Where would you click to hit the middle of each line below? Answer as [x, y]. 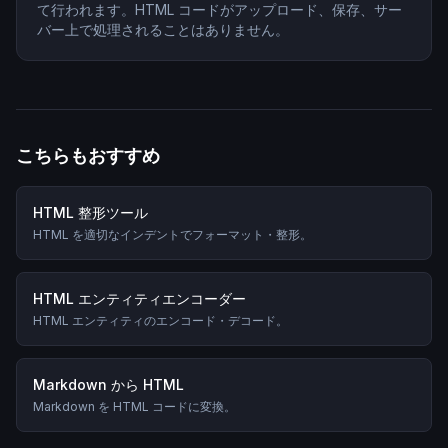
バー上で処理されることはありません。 [163, 29]
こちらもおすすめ [88, 155]
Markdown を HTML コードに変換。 [134, 406]
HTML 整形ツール [90, 212]
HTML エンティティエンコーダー [139, 298]
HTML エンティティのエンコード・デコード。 [160, 320]
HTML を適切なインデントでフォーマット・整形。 [172, 234]
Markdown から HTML [108, 384]
